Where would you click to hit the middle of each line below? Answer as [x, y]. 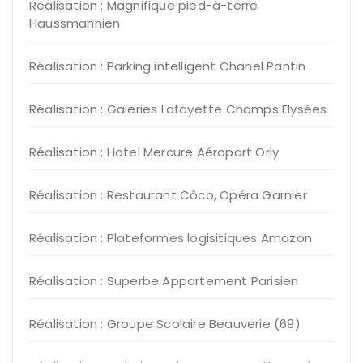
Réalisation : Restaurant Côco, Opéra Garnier [168, 195]
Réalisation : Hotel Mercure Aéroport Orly [154, 152]
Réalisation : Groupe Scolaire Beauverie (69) [165, 324]
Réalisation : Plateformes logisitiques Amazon [171, 238]
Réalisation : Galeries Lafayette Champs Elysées [178, 109]
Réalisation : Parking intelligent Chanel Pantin [168, 66]
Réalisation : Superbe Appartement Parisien [164, 281]
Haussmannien [75, 23]
